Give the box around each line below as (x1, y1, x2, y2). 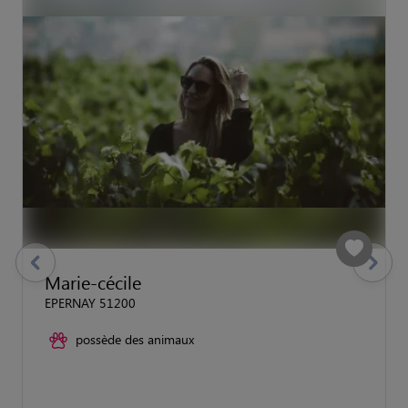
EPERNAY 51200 (45, 293, 136, 311)
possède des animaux (76, 330, 194, 348)
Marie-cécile (45, 269, 141, 294)
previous (16, 261, 64, 280)
